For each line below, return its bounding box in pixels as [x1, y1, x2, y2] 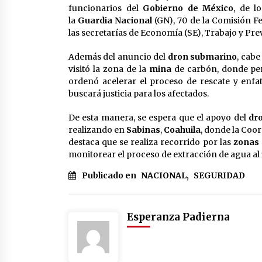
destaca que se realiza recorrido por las [68, 137, 233, 148]
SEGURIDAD [194, 170, 245, 181]
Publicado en [82, 170, 138, 181]
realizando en [68, 125, 127, 136]
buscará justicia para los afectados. [68, 88, 209, 99]
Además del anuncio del [68, 51, 168, 63]
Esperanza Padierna [127, 211, 230, 224]
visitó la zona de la [68, 64, 149, 75]
